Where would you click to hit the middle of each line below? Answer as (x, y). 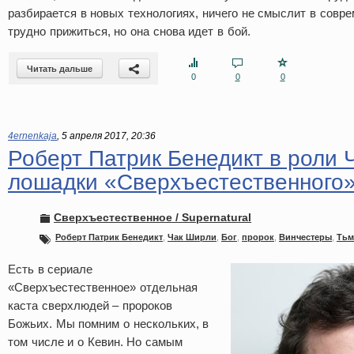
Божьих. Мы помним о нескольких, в (109, 324)
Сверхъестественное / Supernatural (153, 217)
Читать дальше (60, 69)
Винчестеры (305, 237)
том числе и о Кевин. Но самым (96, 342)
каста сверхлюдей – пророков (90, 305)
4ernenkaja (32, 136)
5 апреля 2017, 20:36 (109, 136)
